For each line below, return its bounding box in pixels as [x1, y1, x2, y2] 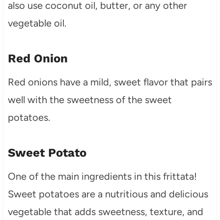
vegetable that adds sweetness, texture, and [7, 205, 203, 218]
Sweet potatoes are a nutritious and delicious [7, 188, 208, 200]
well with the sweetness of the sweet [7, 93, 172, 106]
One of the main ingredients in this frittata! [7, 170, 197, 182]
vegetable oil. [7, 17, 66, 29]
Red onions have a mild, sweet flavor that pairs [7, 76, 212, 88]
